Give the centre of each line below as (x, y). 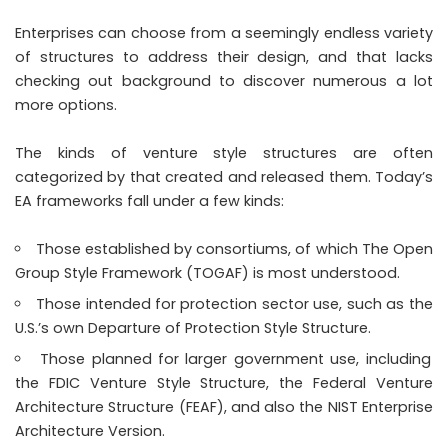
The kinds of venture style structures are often (224, 152)
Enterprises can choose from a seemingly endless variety (224, 32)
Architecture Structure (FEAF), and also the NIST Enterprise (224, 406)
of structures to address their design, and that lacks (224, 56)
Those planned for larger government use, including (235, 358)
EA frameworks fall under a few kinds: (149, 200)
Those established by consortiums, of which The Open (234, 248)
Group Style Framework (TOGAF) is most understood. (207, 272)
